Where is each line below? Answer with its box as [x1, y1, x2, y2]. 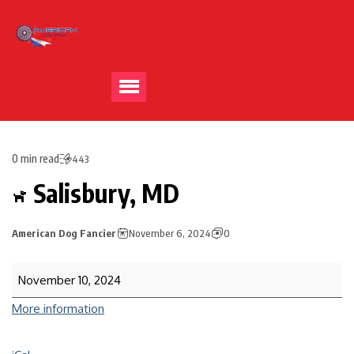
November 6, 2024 [129, 227, 211, 239]
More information [12, 301, 104, 316]
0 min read [12, 152, 59, 165]
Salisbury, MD [28, 177, 179, 209]
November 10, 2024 [18, 273, 121, 288]
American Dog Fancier [12, 227, 116, 239]
